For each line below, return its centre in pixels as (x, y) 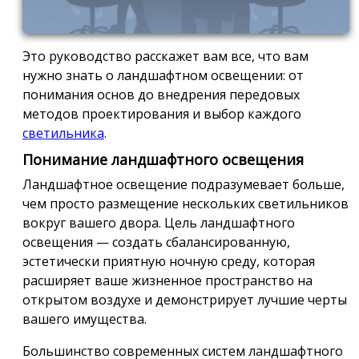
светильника (63, 133)
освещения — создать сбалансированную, (156, 242)
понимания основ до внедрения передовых (161, 94)
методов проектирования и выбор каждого (162, 113)
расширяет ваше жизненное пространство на (167, 280)
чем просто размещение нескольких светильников (186, 203)
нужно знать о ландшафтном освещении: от (163, 75)
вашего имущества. (85, 319)
